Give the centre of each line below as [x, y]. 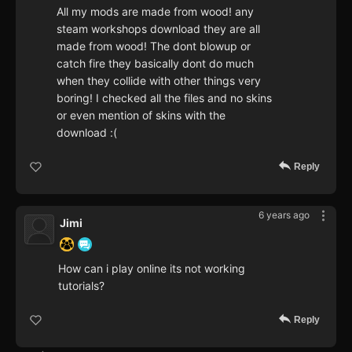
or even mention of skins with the [141, 115]
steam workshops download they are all [158, 29]
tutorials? [81, 286]
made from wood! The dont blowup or [154, 46]
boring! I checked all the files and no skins [164, 98]
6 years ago [284, 215]
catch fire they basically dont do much [155, 64]
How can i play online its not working [152, 269]
